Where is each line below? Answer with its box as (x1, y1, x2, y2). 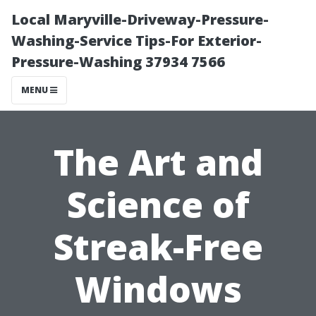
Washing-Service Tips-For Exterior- (11, 31, 262, 50)
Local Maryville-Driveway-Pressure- (11, 10, 269, 29)
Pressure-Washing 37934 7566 (11, 52, 225, 71)
